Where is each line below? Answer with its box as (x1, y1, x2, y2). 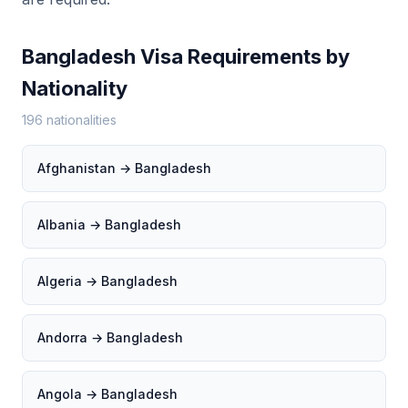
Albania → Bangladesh (37, 217, 181, 232)
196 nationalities (22, 112, 117, 127)
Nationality (22, 76, 127, 100)
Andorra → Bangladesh (37, 330, 183, 345)
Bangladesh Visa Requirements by (22, 45, 350, 68)
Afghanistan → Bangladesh (37, 160, 211, 176)
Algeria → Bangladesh (37, 273, 178, 289)
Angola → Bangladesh (37, 386, 178, 402)
